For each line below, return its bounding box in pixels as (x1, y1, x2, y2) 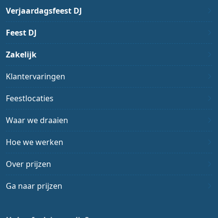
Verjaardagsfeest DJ (6, 5, 82, 17)
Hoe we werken (6, 137, 63, 148)
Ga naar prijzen (6, 181, 62, 192)
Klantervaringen (6, 71, 65, 82)
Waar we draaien (6, 115, 68, 126)
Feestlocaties (6, 93, 54, 104)
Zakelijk (6, 49, 36, 60)
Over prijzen (6, 159, 51, 170)
